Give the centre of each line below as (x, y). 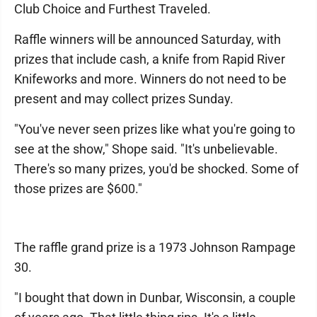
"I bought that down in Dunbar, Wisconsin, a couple (155, 298)
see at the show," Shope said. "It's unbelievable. (146, 149)
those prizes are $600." (78, 189)
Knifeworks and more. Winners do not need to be (150, 79)
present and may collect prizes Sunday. (124, 99)
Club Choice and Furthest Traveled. (113, 9)
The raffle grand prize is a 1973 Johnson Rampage (155, 247)
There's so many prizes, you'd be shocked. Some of (156, 169)
